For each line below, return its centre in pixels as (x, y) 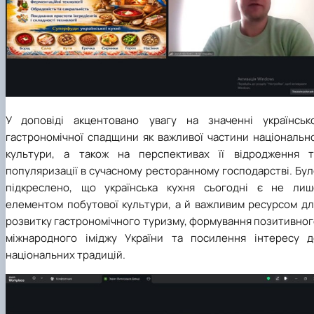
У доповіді (35, 120)
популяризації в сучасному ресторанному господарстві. (150, 170)
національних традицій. (66, 254)
